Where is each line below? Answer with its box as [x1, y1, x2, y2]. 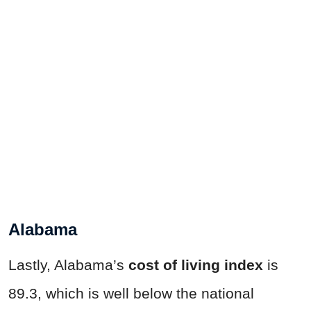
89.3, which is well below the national [8, 285, 254, 301]
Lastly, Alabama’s [8, 256, 128, 273]
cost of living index [128, 256, 263, 273]
